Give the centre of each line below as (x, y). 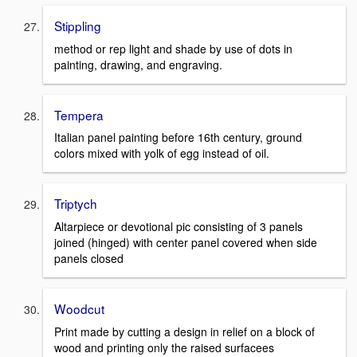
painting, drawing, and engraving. (138, 64)
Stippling (78, 25)
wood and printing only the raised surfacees (164, 347)
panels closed (89, 258)
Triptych (76, 204)
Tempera (79, 114)
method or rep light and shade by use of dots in (173, 48)
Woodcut (79, 308)
